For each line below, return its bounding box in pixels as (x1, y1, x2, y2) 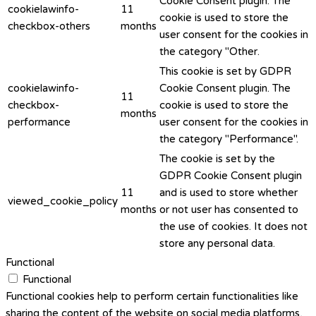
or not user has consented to (159, 202, 298, 216)
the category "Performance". (159, 132, 298, 145)
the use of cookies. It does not (159, 219, 308, 233)
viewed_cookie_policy (8, 194, 118, 207)
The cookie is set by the (159, 152, 275, 165)
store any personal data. (159, 236, 275, 250)
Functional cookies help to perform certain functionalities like (6, 289, 298, 303)
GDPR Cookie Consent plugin (159, 169, 302, 182)
